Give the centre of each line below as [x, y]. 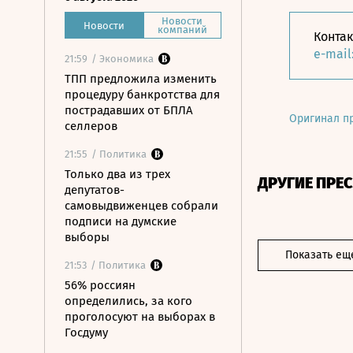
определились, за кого [128, 301]
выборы [87, 237]
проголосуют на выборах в [140, 317]
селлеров [91, 126]
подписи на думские [121, 221]
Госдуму [86, 333]
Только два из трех [117, 174]
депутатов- [95, 190]
